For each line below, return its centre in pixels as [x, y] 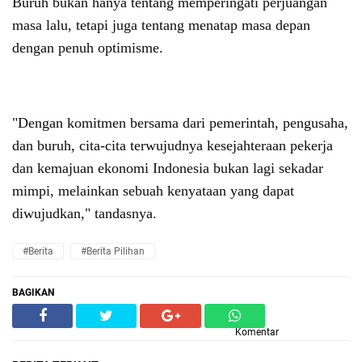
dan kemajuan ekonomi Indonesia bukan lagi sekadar [168, 168]
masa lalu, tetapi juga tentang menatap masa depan [161, 25]
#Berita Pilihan [112, 252]
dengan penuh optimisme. [88, 47]
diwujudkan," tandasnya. [84, 214]
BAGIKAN [33, 293]
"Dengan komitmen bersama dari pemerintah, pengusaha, [180, 123]
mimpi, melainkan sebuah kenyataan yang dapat [153, 191]
